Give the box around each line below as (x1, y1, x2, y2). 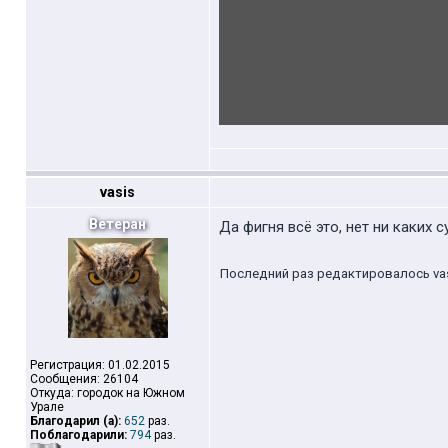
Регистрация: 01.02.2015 (30, 358, 170, 372)
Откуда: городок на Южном (30, 386, 185, 400)
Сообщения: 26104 (30, 372, 138, 386)
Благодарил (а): (30, 414, 121, 428)
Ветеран (89, 216, 146, 232)
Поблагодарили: (30, 428, 127, 442)
